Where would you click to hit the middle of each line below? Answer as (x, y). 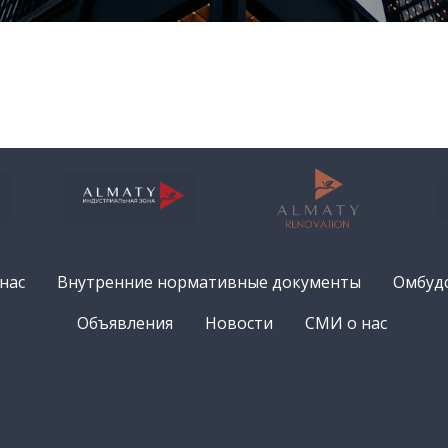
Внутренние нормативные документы (208, 282)
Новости (239, 323)
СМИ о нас (346, 323)
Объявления (125, 323)
